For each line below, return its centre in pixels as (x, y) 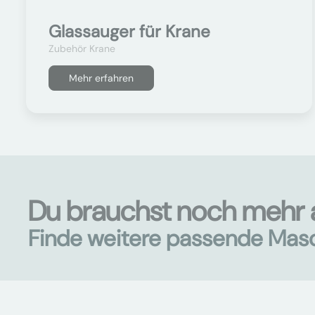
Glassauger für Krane (129, 31)
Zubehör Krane (82, 49)
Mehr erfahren (101, 78)
